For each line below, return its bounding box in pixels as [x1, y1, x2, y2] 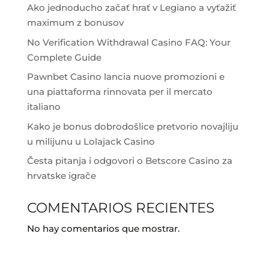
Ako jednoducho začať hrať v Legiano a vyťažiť [26, 2, 236, 14]
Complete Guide [26, 51, 101, 63]
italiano [26, 101, 61, 113]
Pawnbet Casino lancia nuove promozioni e [26, 71, 225, 83]
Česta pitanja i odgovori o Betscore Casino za [26, 155, 232, 167]
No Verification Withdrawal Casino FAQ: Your [26, 36, 231, 48]
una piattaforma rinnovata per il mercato [26, 86, 213, 98]
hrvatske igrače [26, 170, 96, 182]
